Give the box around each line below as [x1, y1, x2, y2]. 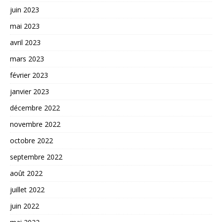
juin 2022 [10, 201, 39, 211]
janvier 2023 [10, 86, 49, 96]
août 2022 [10, 168, 43, 178]
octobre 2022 [10, 135, 53, 145]
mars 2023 [10, 54, 44, 63]
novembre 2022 [10, 119, 60, 129]
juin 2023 [10, 4, 39, 14]
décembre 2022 [10, 103, 60, 112]
